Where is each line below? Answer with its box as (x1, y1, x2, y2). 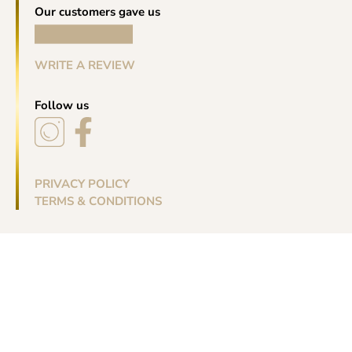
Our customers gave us (35, 4, 160, 20)
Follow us (35, 97, 89, 114)
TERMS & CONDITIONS (35, 193, 162, 210)
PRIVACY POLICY (35, 176, 130, 192)
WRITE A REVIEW (35, 57, 135, 73)
